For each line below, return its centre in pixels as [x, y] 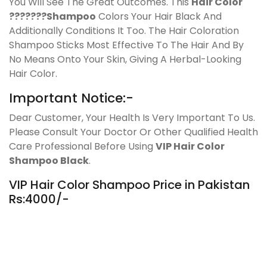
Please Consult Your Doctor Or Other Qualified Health [133, 132]
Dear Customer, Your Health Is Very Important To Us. [132, 117]
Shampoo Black [49, 160]
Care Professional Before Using [82, 146]
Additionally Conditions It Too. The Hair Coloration [124, 30]
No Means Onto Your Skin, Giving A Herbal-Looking [125, 59]
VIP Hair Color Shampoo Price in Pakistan [129, 184]
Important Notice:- [71, 98]
